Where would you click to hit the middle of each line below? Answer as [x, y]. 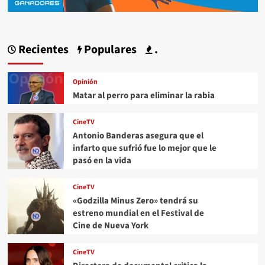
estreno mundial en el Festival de [138, 214]
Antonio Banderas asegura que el [138, 136]
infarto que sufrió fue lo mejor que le [144, 148]
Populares [109, 49]
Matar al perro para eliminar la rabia [143, 95]
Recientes [42, 49]
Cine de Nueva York [110, 226]
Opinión [85, 82]
